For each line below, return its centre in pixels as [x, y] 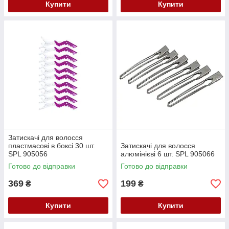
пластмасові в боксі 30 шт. [52, 146]
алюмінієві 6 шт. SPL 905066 [168, 154]
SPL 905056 [28, 154]
